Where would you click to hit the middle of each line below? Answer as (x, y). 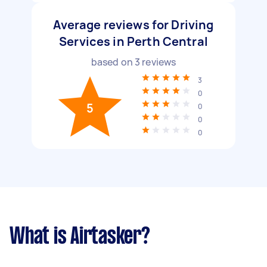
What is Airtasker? (80, 237)
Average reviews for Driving (133, 25)
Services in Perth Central (133, 41)
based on (113, 62)
